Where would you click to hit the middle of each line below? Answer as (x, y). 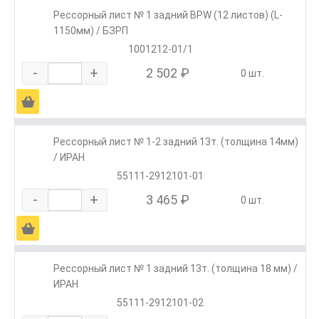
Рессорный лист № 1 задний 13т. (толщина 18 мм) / (176, 269)
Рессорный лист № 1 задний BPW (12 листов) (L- (168, 15)
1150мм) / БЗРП (91, 31)
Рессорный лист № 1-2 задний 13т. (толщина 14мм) (176, 142)
